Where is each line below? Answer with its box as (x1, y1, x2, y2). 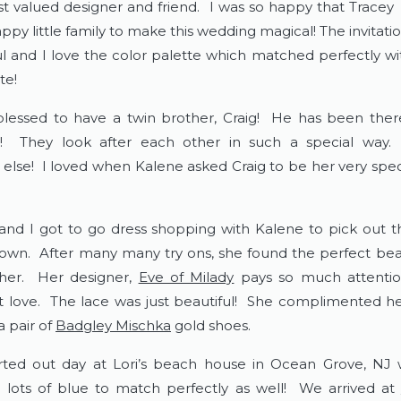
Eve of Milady (138, 269, 235, 286)
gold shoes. (171, 317, 258, 335)
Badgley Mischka (55, 317, 171, 335)
